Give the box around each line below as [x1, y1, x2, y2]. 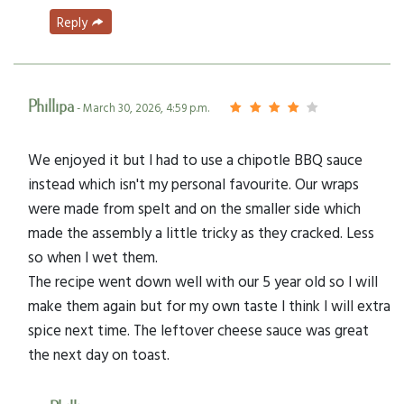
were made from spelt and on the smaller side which [28, 197, 361, 220]
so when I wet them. [28, 245, 158, 269]
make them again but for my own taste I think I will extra [28, 294, 390, 317]
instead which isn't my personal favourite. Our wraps [28, 172, 359, 196]
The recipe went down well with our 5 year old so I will [28, 270, 378, 293]
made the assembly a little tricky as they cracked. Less [28, 221, 374, 244]
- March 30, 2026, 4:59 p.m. [74, 99, 209, 117]
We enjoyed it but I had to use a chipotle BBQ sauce [28, 148, 363, 171]
